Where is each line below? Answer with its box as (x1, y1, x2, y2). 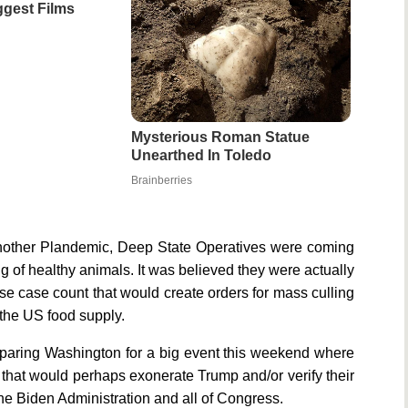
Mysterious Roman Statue (130, 129, 310, 146)
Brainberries (130, 174, 192, 188)
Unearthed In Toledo (130, 148, 271, 164)
